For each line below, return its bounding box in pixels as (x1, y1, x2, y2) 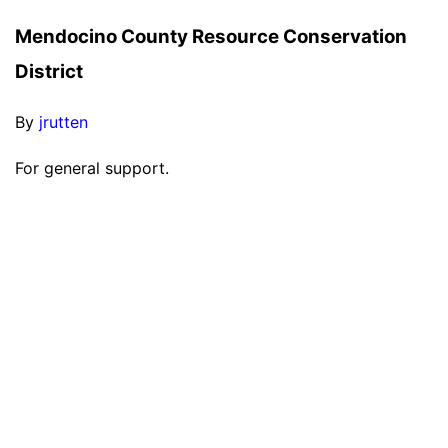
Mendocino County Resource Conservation (15, 24, 407, 48)
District (15, 59, 83, 83)
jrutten (39, 112, 88, 133)
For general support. (15, 158, 169, 179)
